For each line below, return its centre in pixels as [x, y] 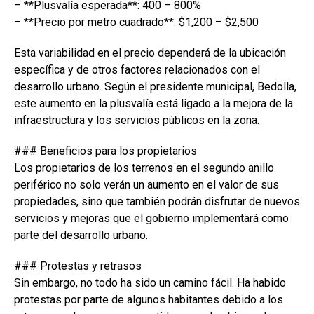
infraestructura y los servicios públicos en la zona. [137, 120]
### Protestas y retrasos [78, 266]
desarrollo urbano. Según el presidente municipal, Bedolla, [155, 86]
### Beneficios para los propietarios [105, 151]
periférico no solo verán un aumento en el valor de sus [146, 184]
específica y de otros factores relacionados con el [137, 69]
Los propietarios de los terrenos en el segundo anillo [144, 168]
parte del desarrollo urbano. [81, 235]
